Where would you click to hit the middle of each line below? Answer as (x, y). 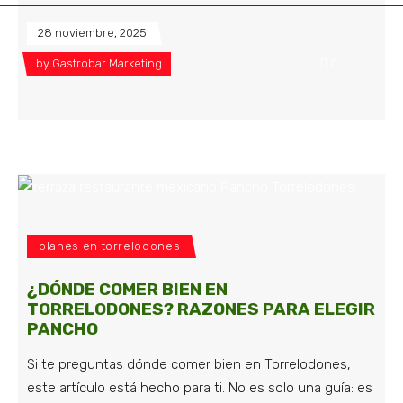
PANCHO (63, 328)
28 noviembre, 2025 (92, 33)
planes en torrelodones (110, 246)
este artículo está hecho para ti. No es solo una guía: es (200, 387)
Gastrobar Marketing (107, 64)
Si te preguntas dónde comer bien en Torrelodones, (189, 364)
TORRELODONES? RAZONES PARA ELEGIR (201, 309)
